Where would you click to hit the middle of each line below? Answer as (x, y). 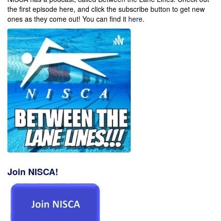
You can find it (105, 19)
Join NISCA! (33, 172)
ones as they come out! (45, 19)
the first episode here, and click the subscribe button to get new (106, 9)
